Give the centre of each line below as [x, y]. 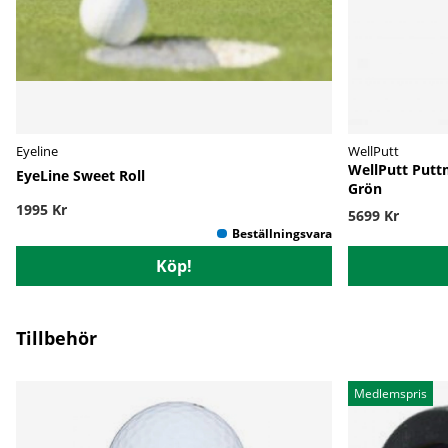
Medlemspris [390, 394]
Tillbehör [56, 338]
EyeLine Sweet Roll [80, 176]
